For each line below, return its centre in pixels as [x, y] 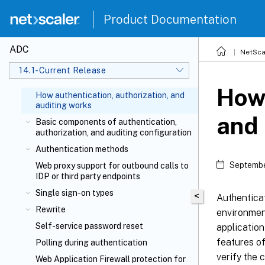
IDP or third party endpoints [88, 176]
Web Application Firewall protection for [111, 259]
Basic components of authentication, [106, 122]
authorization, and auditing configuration [114, 132]
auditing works [64, 105]
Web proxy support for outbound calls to [112, 166]
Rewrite [51, 209]
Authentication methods [82, 149]
